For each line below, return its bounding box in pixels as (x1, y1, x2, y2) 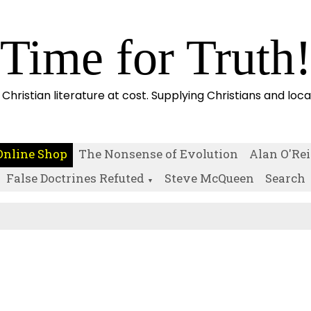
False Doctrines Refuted (6, 170, 144, 186)
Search (264, 170, 305, 186)
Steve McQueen (164, 170, 254, 186)
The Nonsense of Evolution (78, 146, 238, 162)
